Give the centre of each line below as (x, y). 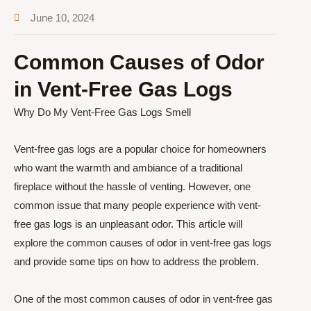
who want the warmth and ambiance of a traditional (128, 168)
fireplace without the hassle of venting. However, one (132, 187)
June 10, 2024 (62, 18)
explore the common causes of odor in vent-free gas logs (143, 243)
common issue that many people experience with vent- (137, 205)
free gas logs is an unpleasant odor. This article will (128, 224)
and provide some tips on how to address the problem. (136, 262)
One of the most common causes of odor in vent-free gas (143, 299)
